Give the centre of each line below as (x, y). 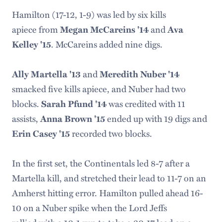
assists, (26, 118)
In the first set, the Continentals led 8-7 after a (101, 163)
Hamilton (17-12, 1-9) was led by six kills (89, 14)
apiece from (36, 29)
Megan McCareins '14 (105, 29)
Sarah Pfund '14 (75, 104)
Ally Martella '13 (47, 74)
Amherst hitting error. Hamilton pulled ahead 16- (107, 193)
